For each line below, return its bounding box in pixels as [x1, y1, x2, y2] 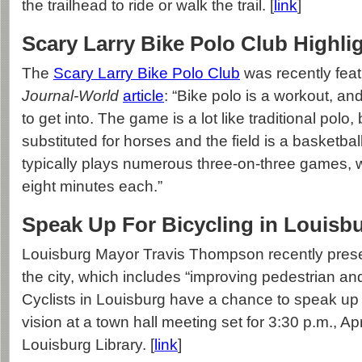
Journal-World [22, 87, 119, 104]
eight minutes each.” [22, 178, 162, 195]
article [123, 87, 164, 104]
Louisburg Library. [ [22, 336, 154, 353]
